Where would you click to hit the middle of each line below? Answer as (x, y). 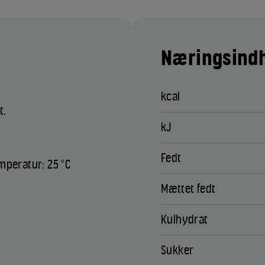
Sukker (177, 251)
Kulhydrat (185, 220)
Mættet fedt (188, 189)
